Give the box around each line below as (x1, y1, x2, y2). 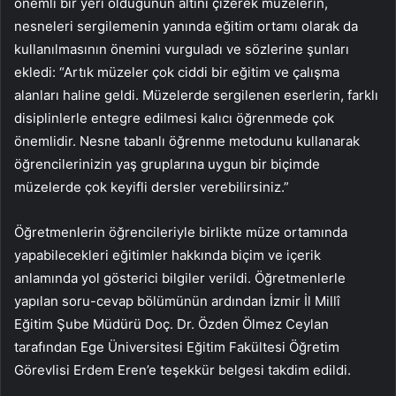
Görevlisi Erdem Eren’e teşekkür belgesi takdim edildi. (14, 361, 351, 378)
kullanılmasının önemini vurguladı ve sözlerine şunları (14, 40, 349, 57)
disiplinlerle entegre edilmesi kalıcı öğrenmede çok (14, 109, 334, 126)
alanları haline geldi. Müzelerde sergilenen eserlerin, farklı (14, 86, 378, 103)
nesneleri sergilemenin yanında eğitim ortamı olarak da (14, 17, 358, 34)
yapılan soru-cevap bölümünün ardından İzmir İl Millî (14, 292, 340, 309)
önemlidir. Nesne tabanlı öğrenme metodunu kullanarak (14, 132, 360, 149)
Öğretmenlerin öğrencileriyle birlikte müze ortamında (14, 223, 347, 240)
